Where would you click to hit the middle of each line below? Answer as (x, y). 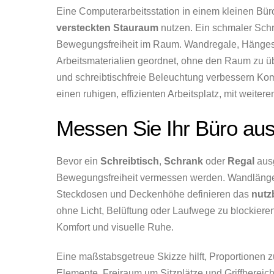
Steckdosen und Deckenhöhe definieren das (154, 194)
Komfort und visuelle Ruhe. (115, 228)
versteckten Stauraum (107, 28)
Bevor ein (78, 161)
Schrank (183, 161)
